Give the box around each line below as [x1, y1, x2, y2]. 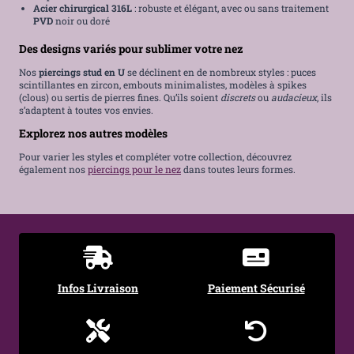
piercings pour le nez [88, 162, 181, 175]
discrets [220, 90, 255, 104]
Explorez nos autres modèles [19, 125, 168, 141]
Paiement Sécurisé [207, 281, 305, 296]
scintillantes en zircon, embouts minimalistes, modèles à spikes [19, 77, 307, 91]
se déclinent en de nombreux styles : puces [125, 65, 316, 78]
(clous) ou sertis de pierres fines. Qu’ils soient [19, 90, 220, 104]
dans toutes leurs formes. [181, 162, 296, 175]
